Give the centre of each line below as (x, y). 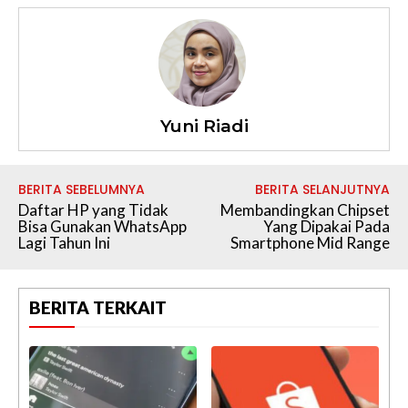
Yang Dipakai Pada (326, 226)
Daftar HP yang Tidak (93, 209)
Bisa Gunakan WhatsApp (102, 226)
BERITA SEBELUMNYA (82, 189)
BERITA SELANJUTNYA (322, 189)
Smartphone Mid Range (310, 242)
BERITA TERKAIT (98, 307)
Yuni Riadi (204, 126)
